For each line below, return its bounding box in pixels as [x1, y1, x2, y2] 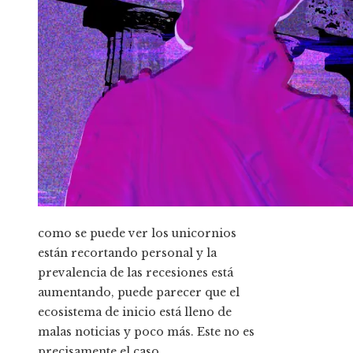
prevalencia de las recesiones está [38, 266, 233, 281]
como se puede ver [38, 226, 148, 241]
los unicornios [148, 226, 236, 241]
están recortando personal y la [38, 246, 217, 261]
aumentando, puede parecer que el [38, 285, 240, 300]
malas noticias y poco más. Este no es [38, 325, 255, 340]
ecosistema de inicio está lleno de [38, 305, 232, 320]
